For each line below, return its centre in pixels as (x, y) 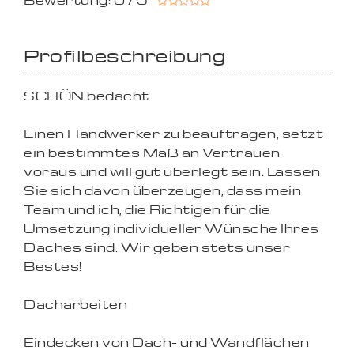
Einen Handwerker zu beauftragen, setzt (173, 134)
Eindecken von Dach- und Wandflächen (167, 342)
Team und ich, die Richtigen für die (147, 209)
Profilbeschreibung (124, 55)
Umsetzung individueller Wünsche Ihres (171, 228)
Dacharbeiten (75, 304)
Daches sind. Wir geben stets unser (157, 247)
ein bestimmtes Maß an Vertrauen (152, 153)
